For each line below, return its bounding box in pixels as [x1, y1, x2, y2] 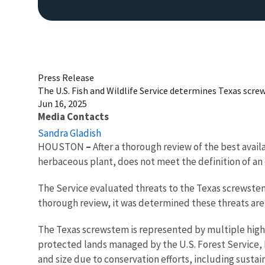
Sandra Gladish [38, 126, 101, 140]
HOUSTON [38, 140, 84, 153]
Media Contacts [38, 109, 109, 123]
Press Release [38, 71, 94, 83]
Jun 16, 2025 [38, 97, 87, 109]
